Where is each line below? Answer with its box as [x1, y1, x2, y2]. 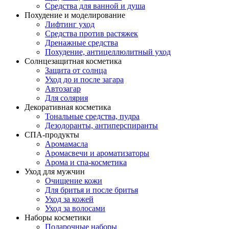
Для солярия [45, 94, 88, 103]
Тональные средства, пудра [45, 112, 140, 121]
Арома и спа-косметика [45, 158, 127, 167]
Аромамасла [45, 140, 88, 149]
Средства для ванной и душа [45, 2, 145, 11]
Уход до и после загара [45, 75, 124, 84]
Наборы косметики [25, 213, 91, 222]
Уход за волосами [45, 204, 105, 213]
